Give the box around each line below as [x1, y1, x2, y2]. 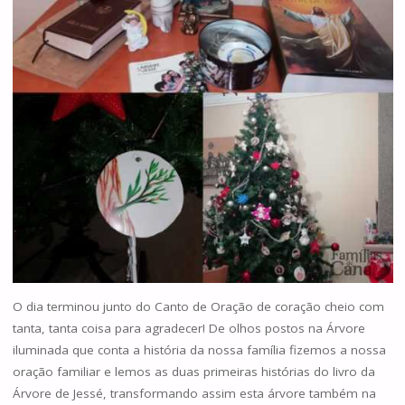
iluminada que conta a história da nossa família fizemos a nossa [12, 341, 386, 358]
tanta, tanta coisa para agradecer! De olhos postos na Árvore [12, 319, 365, 336]
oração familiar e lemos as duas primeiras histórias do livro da [12, 363, 375, 380]
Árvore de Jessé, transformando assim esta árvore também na [12, 384, 376, 401]
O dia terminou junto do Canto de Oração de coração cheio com [12, 297, 384, 315]
